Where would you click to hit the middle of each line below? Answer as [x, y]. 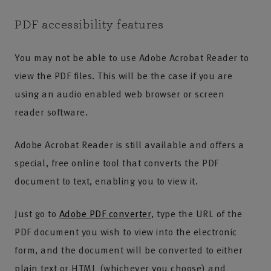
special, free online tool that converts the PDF [117, 163]
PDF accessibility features [89, 24]
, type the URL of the [197, 214]
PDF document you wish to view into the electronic [126, 232]
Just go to [37, 214]
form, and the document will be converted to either [129, 250]
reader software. [51, 112]
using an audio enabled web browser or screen [119, 94]
